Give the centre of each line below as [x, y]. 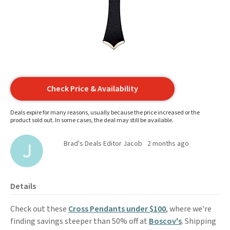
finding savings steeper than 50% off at [80, 221]
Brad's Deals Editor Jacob [103, 144]
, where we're [189, 209]
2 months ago [168, 144]
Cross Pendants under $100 [117, 209]
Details [23, 186]
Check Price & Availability [92, 89]
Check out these [39, 209]
